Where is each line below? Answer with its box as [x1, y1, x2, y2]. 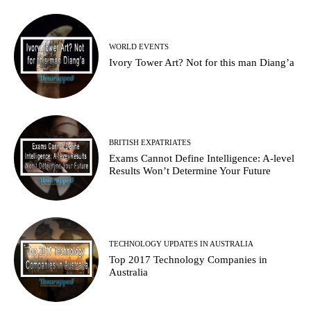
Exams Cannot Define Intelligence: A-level [109, 152, 295, 164]
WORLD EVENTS [109, 42, 169, 51]
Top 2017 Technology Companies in [109, 254, 268, 266]
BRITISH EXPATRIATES [109, 137, 192, 146]
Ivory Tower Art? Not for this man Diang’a [109, 57, 295, 69]
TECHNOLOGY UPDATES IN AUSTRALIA [109, 239, 254, 249]
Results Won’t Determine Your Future [109, 165, 271, 176]
